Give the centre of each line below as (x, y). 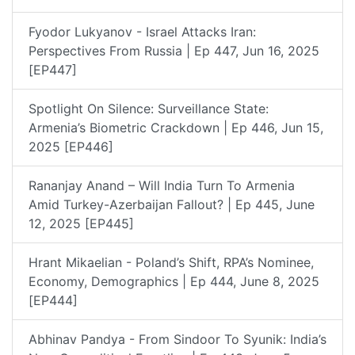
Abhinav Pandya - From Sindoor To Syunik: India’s (177, 339)
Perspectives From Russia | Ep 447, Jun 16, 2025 (174, 50)
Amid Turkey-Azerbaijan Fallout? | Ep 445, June (172, 204)
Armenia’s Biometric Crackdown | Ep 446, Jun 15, (176, 127)
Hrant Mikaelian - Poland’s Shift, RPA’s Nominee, (171, 262)
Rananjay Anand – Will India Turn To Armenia (162, 185)
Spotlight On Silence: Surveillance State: (149, 108)
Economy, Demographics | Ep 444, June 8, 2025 (174, 281)
